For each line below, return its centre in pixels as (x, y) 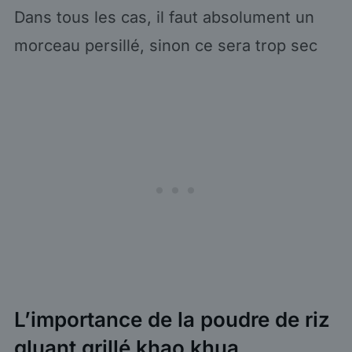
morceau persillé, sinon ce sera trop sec (165, 45)
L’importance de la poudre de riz (172, 319)
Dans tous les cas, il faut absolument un (164, 17)
